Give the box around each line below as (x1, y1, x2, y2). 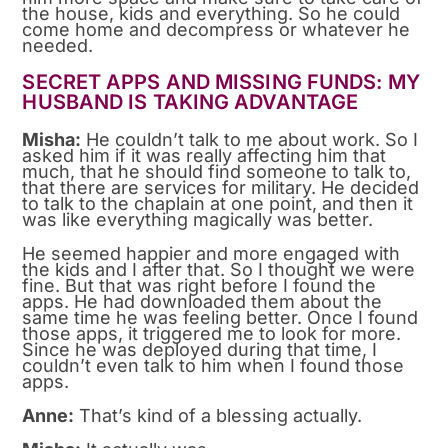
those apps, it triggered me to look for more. (22, 322, 402, 344)
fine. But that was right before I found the (22, 274, 377, 296)
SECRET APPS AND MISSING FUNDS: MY (22, 69, 420, 94)
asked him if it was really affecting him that (22, 144, 387, 166)
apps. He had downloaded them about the (22, 290, 383, 312)
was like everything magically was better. (22, 208, 374, 230)
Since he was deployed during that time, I (22, 338, 378, 360)
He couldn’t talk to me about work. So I (81, 128, 419, 150)
